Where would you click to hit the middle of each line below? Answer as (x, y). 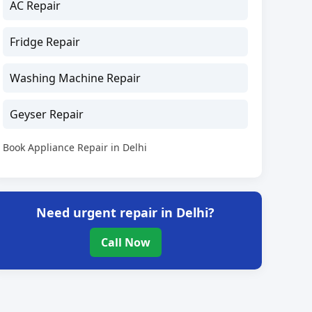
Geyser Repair (47, 114)
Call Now (125, 242)
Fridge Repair (45, 41)
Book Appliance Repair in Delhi (75, 147)
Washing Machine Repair (76, 78)
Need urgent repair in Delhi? (126, 212)
